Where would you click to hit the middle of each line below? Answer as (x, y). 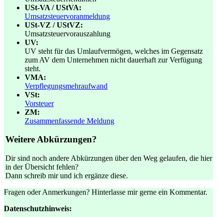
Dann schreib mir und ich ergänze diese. (67, 176)
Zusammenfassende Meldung (70, 121)
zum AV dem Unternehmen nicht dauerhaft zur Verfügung (113, 60)
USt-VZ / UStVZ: (54, 25)
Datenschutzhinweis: (38, 209)
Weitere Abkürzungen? (51, 139)
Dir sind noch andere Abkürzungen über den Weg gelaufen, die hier (109, 158)
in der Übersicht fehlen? (42, 167)
